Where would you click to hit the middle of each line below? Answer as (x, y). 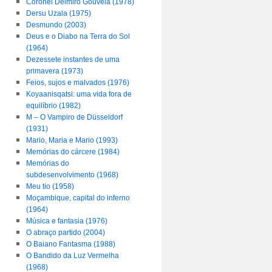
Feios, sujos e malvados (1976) (77, 83)
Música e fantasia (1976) (66, 221)
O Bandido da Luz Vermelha (72, 256)
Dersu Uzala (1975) (58, 13)
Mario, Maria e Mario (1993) (72, 140)
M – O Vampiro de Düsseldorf (74, 117)
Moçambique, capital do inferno (78, 198)
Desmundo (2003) (56, 25)
